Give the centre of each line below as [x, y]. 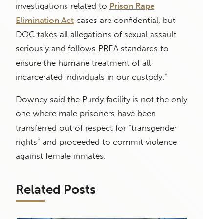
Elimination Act [45, 20]
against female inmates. [61, 156]
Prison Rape [132, 6]
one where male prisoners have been [86, 114]
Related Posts [56, 190]
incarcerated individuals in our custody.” [91, 77]
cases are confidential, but [125, 20]
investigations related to [63, 6]
